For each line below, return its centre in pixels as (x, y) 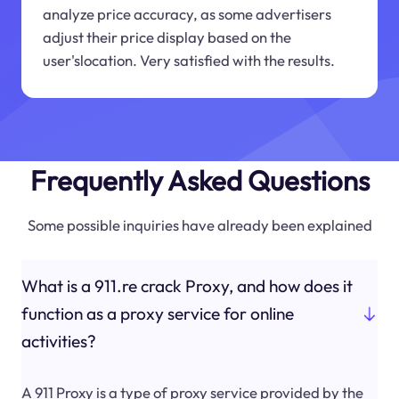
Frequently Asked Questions (199, 180)
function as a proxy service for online (157, 314)
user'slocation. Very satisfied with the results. (188, 61)
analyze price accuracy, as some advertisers (187, 14)
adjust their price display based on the (167, 37)
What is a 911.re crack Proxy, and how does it (187, 286)
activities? (58, 342)
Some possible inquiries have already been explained (199, 224)
